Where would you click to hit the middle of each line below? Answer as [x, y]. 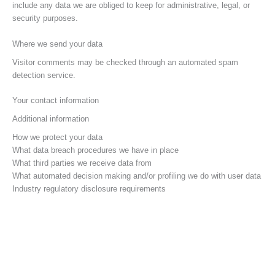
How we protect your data [57, 137]
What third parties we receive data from [82, 163]
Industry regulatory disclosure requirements [89, 189]
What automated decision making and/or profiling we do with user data [137, 176]
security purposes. [45, 18]
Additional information [51, 119]
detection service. [44, 75]
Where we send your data [57, 44]
